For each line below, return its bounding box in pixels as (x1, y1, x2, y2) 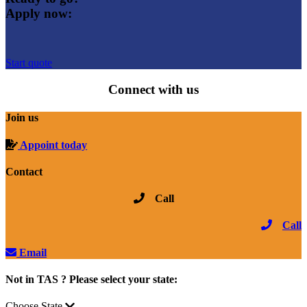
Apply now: (5, 5, 72, 21)
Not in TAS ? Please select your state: (5, 273, 177, 285)
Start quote (5, 57, 52, 69)
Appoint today (18, 138, 87, 151)
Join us (5, 112, 38, 124)
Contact (5, 165, 42, 177)
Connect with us (108, 82, 199, 97)
